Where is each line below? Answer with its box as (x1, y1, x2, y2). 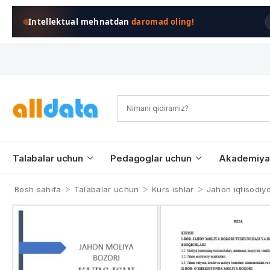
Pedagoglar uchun (110, 152, 192, 164)
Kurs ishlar (151, 184, 194, 194)
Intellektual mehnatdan (28, 16, 132, 27)
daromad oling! (131, 16, 194, 27)
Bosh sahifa (14, 184, 61, 194)
